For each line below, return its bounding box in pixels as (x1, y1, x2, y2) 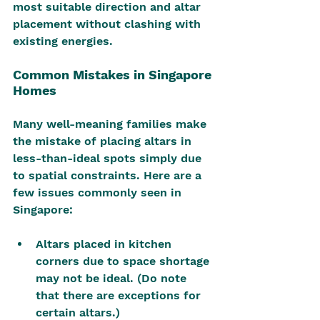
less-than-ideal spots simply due (13, 151, 205, 165)
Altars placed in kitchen (36, 237, 175, 251)
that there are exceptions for (36, 289, 204, 302)
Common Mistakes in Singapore (13, 67, 215, 82)
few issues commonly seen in (13, 186, 185, 199)
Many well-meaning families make (13, 117, 210, 131)
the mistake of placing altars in (13, 134, 195, 148)
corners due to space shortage (36, 254, 213, 268)
